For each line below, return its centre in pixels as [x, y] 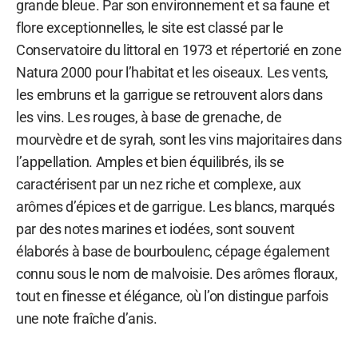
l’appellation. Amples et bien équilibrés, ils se [150, 161]
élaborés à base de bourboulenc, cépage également [173, 251]
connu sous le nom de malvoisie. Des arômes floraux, [177, 273]
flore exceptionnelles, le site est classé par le [150, 27]
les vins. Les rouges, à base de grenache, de [149, 117]
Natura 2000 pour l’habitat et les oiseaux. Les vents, [172, 72]
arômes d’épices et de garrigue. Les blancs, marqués [175, 206]
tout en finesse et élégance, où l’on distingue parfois [172, 296]
